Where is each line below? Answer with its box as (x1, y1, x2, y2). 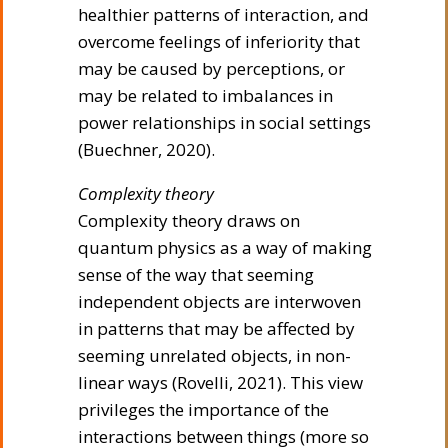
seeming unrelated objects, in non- (78, 343, 351, 367)
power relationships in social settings (78, 110, 371, 134)
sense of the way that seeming (78, 262, 314, 286)
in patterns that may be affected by (78, 316, 355, 340)
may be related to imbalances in (78, 83, 333, 107)
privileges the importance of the (78, 397, 329, 421)
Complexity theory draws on (78, 208, 300, 232)
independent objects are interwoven (78, 289, 361, 313)
